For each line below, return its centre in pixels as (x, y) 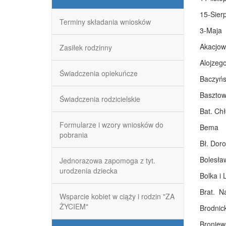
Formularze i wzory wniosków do (111, 125)
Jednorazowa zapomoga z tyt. (107, 160)
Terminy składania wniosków (105, 22)
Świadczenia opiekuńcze (99, 73)
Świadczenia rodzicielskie (100, 99)
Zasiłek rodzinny (86, 47)
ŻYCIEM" (74, 206)
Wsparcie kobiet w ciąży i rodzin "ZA (117, 196)
